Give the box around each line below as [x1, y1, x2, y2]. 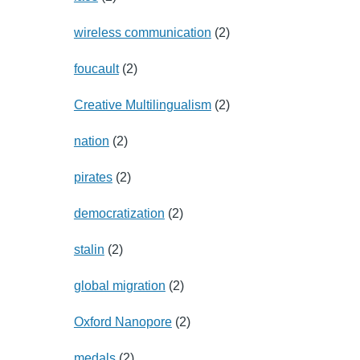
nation [73, 133, 109, 148]
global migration [73, 278, 166, 292]
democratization [73, 206, 165, 220]
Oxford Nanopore [73, 314, 172, 329]
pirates [73, 170, 112, 184]
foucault [73, 61, 119, 76]
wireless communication [73, 25, 211, 39]
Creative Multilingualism [73, 97, 211, 112]
